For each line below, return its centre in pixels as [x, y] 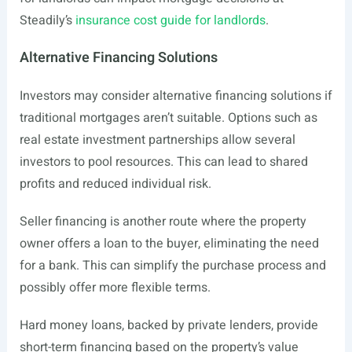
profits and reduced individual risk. [115, 184]
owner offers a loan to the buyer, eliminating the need [169, 244]
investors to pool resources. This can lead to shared [163, 162]
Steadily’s [47, 20]
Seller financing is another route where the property [163, 222]
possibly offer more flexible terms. [115, 288]
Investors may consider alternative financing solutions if [176, 96]
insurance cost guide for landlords [170, 20]
